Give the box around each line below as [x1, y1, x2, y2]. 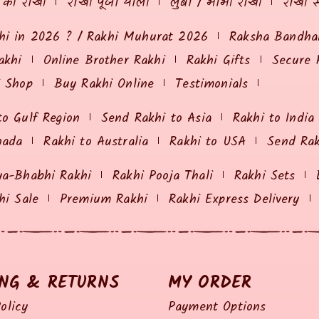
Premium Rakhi [60, 189, 148, 210]
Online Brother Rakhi [43, 50, 165, 71]
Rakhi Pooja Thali [113, 165, 213, 187]
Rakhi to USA [169, 131, 246, 152]
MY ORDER [168, 268, 252, 297]
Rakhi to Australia [43, 131, 149, 152]
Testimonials [175, 73, 249, 95]
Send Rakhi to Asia [101, 108, 211, 129]
